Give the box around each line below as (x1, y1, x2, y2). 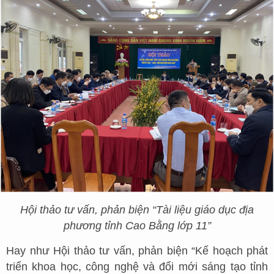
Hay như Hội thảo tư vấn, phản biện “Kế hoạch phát (6, 245, 268, 257)
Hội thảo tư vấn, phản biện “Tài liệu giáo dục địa (20, 204, 254, 217)
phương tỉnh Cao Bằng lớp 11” (63, 220, 211, 232)
